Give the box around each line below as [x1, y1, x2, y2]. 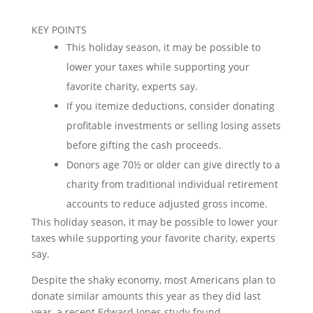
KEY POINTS [31, 23, 87, 36]
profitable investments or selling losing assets [66, 119, 281, 132]
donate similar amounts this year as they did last [31, 289, 261, 303]
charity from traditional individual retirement [66, 177, 278, 191]
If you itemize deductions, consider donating [66, 99, 275, 112]
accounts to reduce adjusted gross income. [66, 197, 268, 210]
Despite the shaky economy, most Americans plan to [31, 273, 275, 286]
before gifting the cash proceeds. [66, 138, 221, 152]
